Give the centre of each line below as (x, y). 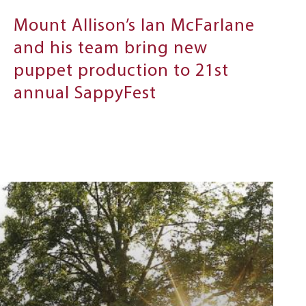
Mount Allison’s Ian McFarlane (135, 27)
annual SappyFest (85, 94)
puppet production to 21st (122, 72)
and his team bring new (111, 49)
